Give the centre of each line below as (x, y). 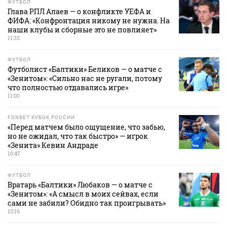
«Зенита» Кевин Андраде (53, 145)
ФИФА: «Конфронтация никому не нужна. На (89, 21)
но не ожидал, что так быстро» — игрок (78, 136)
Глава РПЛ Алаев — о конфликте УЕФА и (79, 12)
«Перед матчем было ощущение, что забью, (86, 127)
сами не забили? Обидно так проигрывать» (87, 203)
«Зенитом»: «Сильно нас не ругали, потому (85, 79)
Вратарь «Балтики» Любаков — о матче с (80, 185)
